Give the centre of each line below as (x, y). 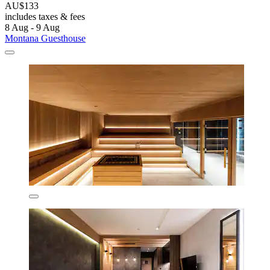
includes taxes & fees (45, 16)
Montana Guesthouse (45, 38)
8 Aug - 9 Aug (32, 27)
